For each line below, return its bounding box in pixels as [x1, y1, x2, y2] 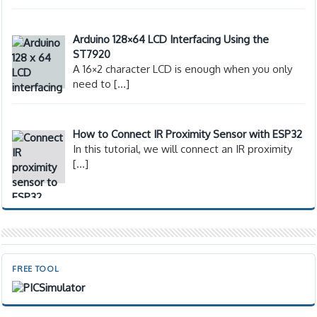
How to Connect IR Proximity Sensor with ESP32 [73, 127, 303, 142]
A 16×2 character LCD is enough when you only [73, 62, 293, 76]
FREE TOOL [12, 264, 59, 275]
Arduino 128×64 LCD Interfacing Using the [73, 33, 270, 47]
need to [73, 77, 115, 91]
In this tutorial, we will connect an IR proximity [73, 142, 293, 156]
